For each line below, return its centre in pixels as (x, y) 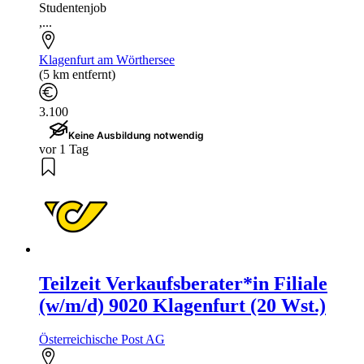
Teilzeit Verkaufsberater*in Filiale (183, 283)
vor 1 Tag (64, 149)
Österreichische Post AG (102, 340)
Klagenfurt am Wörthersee (107, 59)
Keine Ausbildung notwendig (136, 135)
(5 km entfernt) (77, 74)
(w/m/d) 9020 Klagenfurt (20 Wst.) (182, 305)
